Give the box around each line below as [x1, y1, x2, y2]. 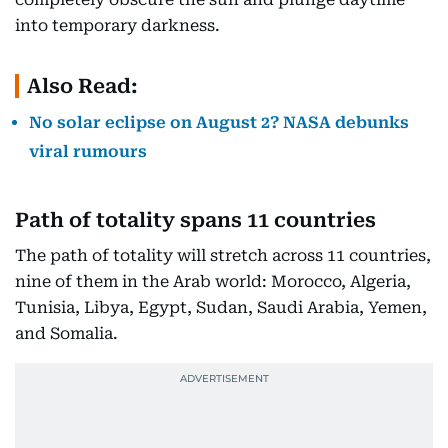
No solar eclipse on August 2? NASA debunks [29, 113, 409, 132]
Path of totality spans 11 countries [15, 208, 376, 232]
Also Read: [27, 74, 138, 98]
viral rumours [29, 142, 147, 161]
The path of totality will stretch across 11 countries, [15, 246, 431, 265]
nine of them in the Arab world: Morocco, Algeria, [15, 272, 411, 291]
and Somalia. [15, 324, 118, 343]
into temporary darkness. [15, 16, 220, 35]
